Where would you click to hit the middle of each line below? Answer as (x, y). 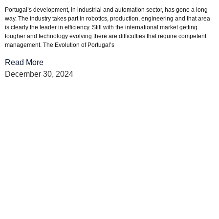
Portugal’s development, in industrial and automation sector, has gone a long (106, 10)
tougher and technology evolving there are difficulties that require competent (106, 36)
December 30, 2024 (39, 74)
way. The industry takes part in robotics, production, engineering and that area (108, 18)
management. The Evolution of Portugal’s (60, 45)
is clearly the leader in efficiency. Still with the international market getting (101, 27)
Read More (24, 63)
